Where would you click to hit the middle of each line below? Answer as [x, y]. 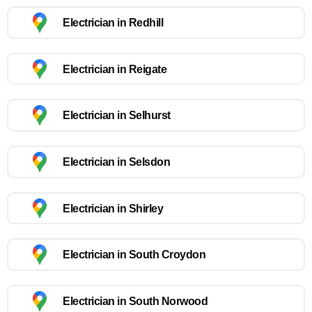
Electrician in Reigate [115, 69]
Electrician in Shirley [113, 208]
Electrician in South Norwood [135, 301]
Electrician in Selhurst [117, 116]
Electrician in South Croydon [134, 255]
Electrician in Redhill [113, 22]
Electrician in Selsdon [116, 162]
